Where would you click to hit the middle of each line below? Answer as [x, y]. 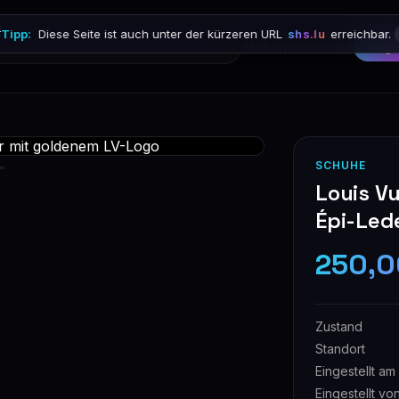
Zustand [339, 326]
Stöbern [267, 46]
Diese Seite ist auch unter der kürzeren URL [161, 34]
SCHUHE [341, 165]
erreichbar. [358, 34]
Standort [340, 349]
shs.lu [306, 34]
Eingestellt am [355, 371]
